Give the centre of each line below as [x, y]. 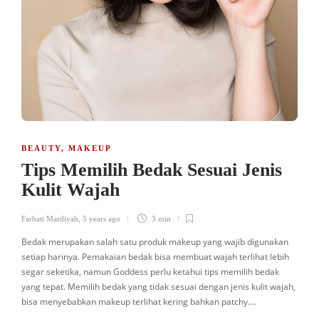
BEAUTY [41, 148]
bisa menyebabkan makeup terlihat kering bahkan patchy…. [139, 302]
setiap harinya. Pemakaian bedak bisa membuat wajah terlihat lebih [155, 257]
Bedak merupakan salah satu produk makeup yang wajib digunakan [155, 242]
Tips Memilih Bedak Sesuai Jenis [152, 170]
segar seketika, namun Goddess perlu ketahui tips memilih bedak [150, 272]
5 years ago [101, 219]
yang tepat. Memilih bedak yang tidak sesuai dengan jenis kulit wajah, [158, 287]
